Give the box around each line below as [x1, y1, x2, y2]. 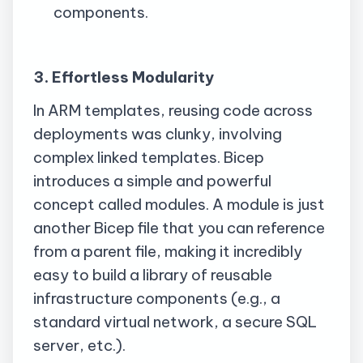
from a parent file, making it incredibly [33, 241, 302, 262]
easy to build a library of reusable [33, 265, 272, 285]
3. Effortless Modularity [33, 66, 214, 87]
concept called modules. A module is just [33, 194, 325, 215]
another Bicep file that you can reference [33, 218, 325, 238]
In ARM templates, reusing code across [33, 100, 313, 121]
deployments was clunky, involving [33, 124, 282, 144]
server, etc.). [33, 335, 126, 356]
